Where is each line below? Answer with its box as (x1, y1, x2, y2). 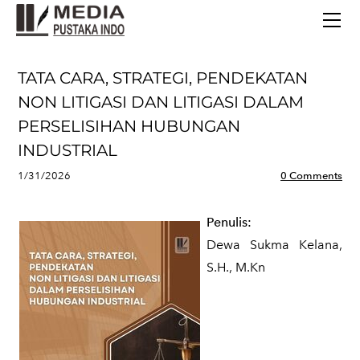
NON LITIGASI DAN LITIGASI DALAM (18, 92, 304, 112)
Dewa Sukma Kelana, (207, 237, 342, 252)
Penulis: (207, 215, 252, 230)
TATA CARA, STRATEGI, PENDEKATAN (18, 68, 308, 88)
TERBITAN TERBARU (125, 32, 235, 44)
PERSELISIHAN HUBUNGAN (18, 117, 240, 136)
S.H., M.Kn (207, 260, 265, 275)
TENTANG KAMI (138, 58, 222, 70)
